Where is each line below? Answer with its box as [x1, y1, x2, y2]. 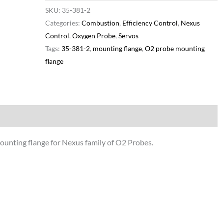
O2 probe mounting [144, 44, 205, 53]
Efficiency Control [122, 19, 178, 27]
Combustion [81, 19, 119, 27]
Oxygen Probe [72, 31, 115, 40]
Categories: [45, 19, 82, 27]
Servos [118, 31, 138, 40]
